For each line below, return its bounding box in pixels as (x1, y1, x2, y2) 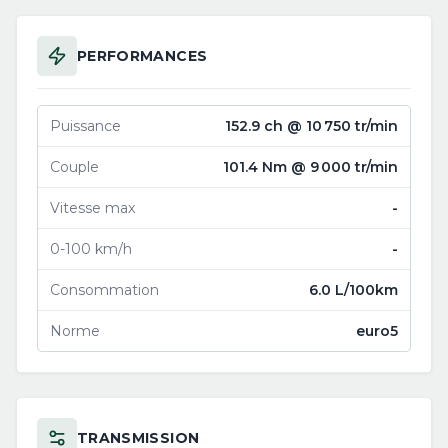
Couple (50, 158, 99, 176)
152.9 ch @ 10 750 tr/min (225, 117, 398, 135)
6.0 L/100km (309, 281, 398, 299)
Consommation (50, 281, 159, 299)
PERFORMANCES (77, 47, 208, 65)
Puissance (50, 117, 121, 135)
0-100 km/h (50, 240, 132, 258)
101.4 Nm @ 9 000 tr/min (223, 158, 398, 176)
